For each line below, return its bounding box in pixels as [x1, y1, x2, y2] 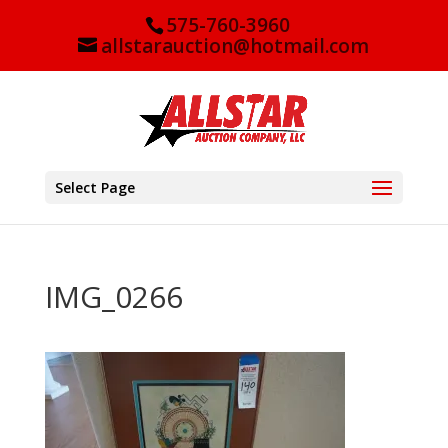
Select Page [54, 177, 135, 197]
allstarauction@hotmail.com [101, 33, 370, 60]
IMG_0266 [44, 275, 183, 317]
